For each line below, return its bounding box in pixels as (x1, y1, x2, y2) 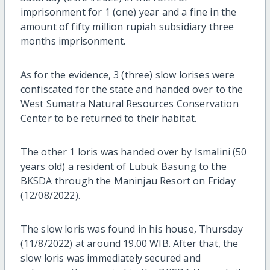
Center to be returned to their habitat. (20, 111, 197, 125)
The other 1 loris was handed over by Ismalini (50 (20, 145, 247, 159)
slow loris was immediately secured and (20, 251, 201, 265)
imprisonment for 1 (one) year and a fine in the (20, 5, 237, 19)
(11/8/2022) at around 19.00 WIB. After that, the (20, 236, 239, 250)
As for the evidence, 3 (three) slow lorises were (20, 67, 235, 81)
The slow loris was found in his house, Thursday (20, 222, 243, 236)
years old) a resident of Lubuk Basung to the (20, 159, 227, 173)
